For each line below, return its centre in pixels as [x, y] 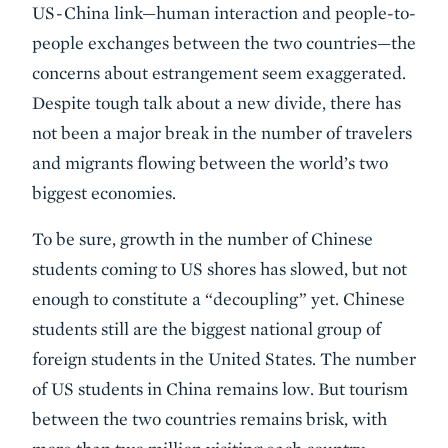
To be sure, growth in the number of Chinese [202, 238]
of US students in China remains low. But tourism [220, 388]
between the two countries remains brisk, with [209, 418]
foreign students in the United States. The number [224, 358]
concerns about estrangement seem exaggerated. [219, 72]
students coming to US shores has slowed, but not [219, 268]
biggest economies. [104, 192]
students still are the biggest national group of [206, 328]
